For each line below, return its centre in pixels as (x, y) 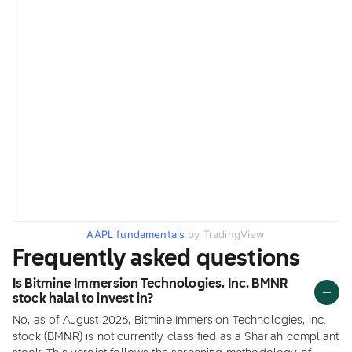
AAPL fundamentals (136, 234)
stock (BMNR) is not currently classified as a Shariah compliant (176, 337)
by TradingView (225, 234)
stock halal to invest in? (83, 299)
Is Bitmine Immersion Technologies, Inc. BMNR (150, 284)
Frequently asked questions (157, 259)
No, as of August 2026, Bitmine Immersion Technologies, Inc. (170, 321)
